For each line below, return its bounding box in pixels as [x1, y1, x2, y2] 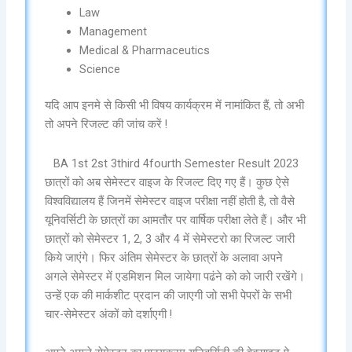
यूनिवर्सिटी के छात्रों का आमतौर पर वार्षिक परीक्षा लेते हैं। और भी [45, 212, 306, 227]
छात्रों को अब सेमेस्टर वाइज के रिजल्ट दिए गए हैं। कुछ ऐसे [45, 174, 290, 189]
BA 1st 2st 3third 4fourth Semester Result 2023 [53, 156, 299, 170]
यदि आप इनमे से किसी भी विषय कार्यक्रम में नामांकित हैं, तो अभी [45, 98, 305, 113]
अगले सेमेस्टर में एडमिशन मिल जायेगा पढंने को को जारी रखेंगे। [45, 269, 306, 284]
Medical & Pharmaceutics [79, 43, 211, 58]
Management [79, 24, 148, 39]
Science [79, 62, 121, 77]
